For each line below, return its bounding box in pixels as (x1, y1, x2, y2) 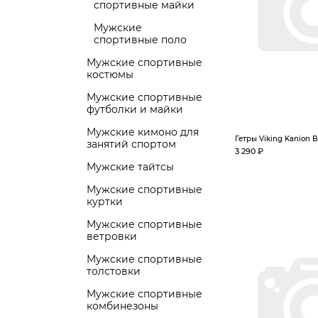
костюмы (87, 68, 133, 81)
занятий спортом (87, 138, 176, 150)
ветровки (87, 230, 137, 243)
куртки (87, 195, 123, 208)
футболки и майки (87, 103, 183, 116)
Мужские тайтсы (87, 160, 174, 173)
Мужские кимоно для (87, 126, 199, 138)
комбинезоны (87, 300, 158, 312)
